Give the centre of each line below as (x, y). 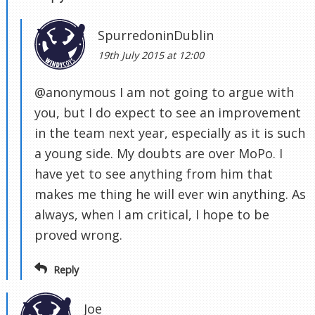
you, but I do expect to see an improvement (168, 113)
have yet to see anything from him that (154, 174)
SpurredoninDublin (156, 36)
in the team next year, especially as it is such (170, 133)
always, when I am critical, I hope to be (152, 215)
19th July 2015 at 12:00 (151, 56)
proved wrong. (78, 235)
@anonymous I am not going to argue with (164, 92)
